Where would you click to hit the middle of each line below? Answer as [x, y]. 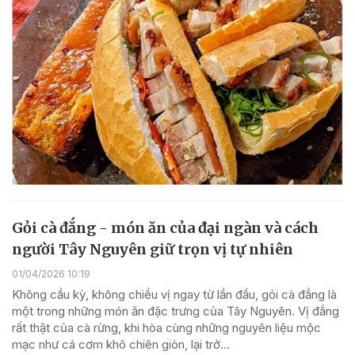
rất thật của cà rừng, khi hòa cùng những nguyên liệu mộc [166, 327]
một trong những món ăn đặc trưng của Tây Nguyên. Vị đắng [176, 311]
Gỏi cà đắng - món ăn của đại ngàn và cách [165, 227]
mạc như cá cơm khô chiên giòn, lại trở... [121, 344]
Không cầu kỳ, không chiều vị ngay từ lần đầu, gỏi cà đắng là [174, 294]
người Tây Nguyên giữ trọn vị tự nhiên [153, 249]
